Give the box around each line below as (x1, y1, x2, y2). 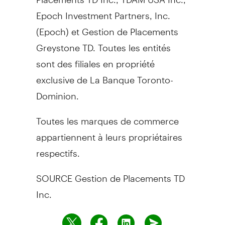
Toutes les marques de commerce (36, 106, 179, 127)
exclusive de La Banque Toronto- (36, 65, 173, 85)
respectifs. (36, 139, 80, 159)
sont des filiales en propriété (36, 49, 155, 69)
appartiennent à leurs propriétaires (36, 123, 182, 143)
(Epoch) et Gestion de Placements (36, 17, 178, 37)
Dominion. (36, 81, 79, 101)
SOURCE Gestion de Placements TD (36, 164, 185, 184)
